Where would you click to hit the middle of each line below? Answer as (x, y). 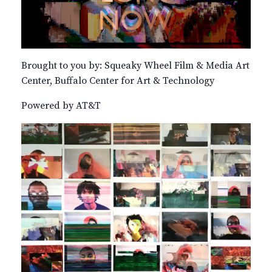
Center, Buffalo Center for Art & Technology (118, 81)
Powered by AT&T (61, 106)
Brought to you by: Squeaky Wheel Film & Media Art (135, 66)
